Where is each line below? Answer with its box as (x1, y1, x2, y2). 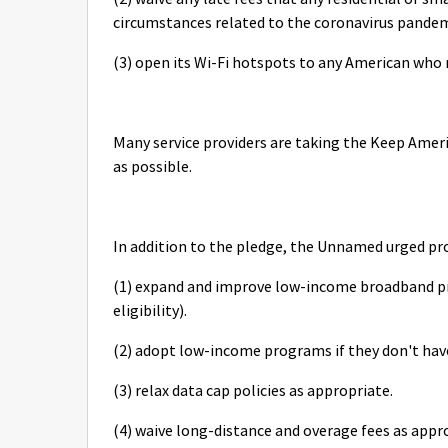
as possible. (113, 157, 195, 177)
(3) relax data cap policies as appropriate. (113, 381, 393, 401)
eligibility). (113, 301, 187, 321)
